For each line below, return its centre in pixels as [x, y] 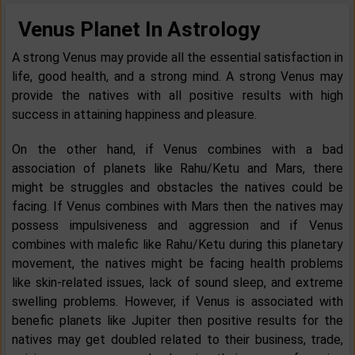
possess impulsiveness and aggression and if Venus [177, 226]
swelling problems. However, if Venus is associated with [177, 302]
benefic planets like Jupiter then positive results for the [177, 321]
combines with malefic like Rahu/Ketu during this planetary [177, 245]
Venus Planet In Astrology [139, 30]
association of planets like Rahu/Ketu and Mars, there [177, 169]
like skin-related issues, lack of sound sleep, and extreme [177, 283]
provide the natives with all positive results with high [177, 96]
